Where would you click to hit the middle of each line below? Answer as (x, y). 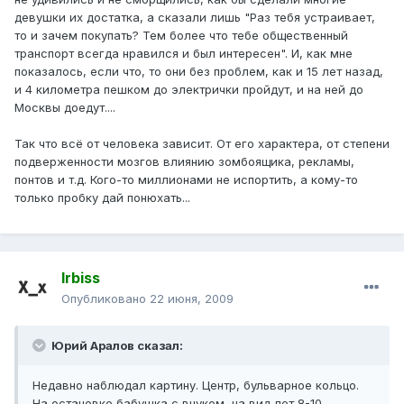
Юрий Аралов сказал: (116, 346)
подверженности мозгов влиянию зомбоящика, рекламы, (184, 162)
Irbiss (81, 278)
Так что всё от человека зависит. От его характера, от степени (202, 144)
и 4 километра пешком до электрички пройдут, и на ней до (189, 90)
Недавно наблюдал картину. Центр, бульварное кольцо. (196, 386)
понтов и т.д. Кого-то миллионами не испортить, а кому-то (186, 180)
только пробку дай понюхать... (102, 198)
